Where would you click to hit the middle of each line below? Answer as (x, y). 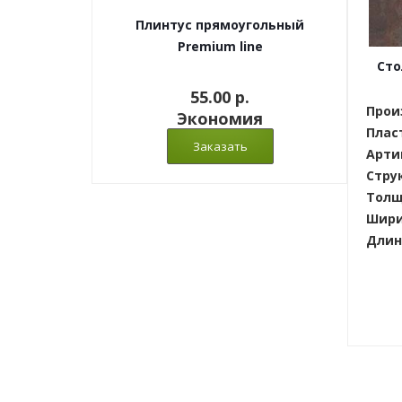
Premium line (220, 46)
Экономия (220, 118)
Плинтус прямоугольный (220, 25)
